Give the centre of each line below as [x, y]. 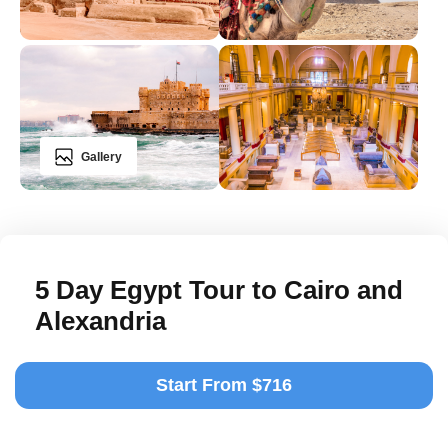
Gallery [101, 156]
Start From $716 [224, 384]
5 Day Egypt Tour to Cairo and [219, 289]
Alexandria [100, 320]
